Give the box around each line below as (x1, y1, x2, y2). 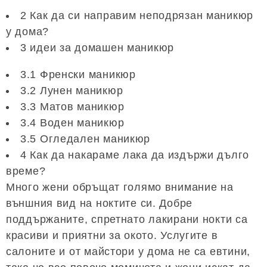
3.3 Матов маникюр (20, 101, 125, 113)
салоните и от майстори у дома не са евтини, (6, 246, 250, 257)
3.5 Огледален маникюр (20, 133, 151, 145)
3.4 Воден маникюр (20, 117, 125, 129)
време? (6, 165, 46, 177)
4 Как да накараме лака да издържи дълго (20, 149, 250, 161)
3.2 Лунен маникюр (20, 85, 123, 97)
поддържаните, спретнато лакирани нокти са (6, 213, 248, 225)
